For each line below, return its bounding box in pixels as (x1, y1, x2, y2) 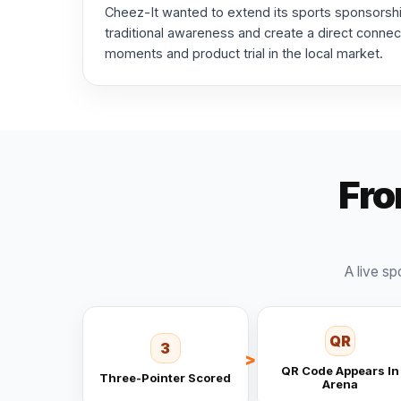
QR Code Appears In (280, 363, 399, 379)
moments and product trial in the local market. (105, 45, 383, 61)
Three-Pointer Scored (99, 370, 232, 385)
